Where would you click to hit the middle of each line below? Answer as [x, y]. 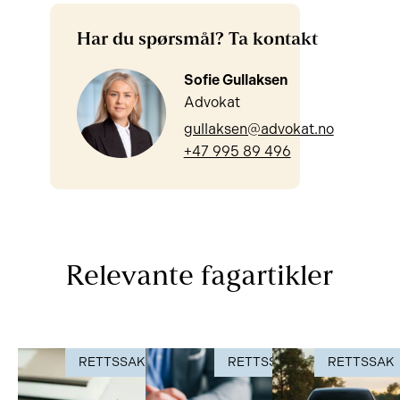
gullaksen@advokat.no [258, 129]
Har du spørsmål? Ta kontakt [197, 40]
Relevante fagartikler [200, 278]
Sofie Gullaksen [235, 80]
